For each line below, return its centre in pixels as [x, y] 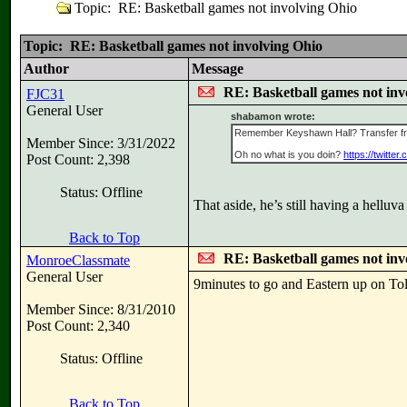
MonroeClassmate [78, 260]
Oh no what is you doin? [289, 154]
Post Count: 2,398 [78, 159]
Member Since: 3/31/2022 [101, 143]
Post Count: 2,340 [78, 326]
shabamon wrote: [273, 116]
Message [218, 69]
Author [46, 69]
